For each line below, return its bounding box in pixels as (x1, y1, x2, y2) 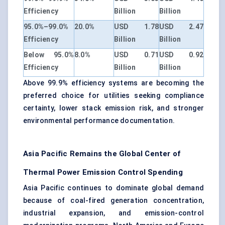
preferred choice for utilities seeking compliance (23, 91, 204, 100)
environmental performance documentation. (23, 117, 175, 125)
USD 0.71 (114, 51, 159, 59)
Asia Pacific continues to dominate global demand (23, 184, 204, 192)
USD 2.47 (159, 23, 203, 31)
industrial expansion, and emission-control (23, 209, 204, 217)
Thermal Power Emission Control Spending (23, 168, 183, 177)
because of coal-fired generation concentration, (23, 196, 204, 205)
